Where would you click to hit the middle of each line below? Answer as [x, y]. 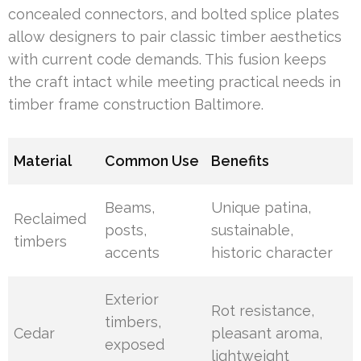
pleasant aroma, [267, 334]
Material [43, 161]
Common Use [152, 161]
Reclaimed [50, 219]
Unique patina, [261, 208]
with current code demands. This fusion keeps [167, 60]
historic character [272, 253]
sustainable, [253, 230]
